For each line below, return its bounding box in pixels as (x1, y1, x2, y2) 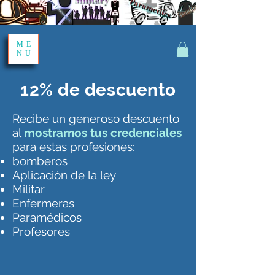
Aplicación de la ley (12, 168, 116, 182)
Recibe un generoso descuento (12, 112, 179, 126)
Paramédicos (12, 211, 82, 225)
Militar (12, 182, 45, 196)
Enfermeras (12, 196, 74, 211)
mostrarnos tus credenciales (24, 126, 182, 140)
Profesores (12, 225, 70, 239)
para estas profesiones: (12, 140, 135, 154)
